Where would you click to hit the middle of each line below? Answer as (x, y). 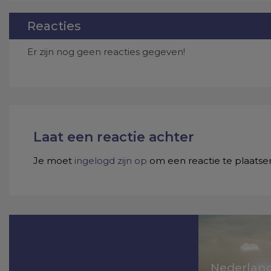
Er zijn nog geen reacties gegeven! (106, 52)
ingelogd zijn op (111, 161)
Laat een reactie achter (114, 137)
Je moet (54, 161)
